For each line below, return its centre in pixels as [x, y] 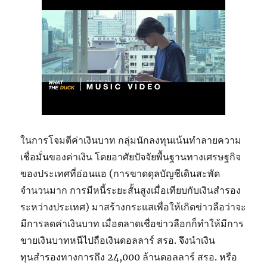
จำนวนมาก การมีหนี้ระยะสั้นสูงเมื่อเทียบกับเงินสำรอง [131, 190]
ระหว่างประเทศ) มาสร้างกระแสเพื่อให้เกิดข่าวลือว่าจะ [133, 207]
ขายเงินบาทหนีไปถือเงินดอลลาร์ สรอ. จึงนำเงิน [118, 240]
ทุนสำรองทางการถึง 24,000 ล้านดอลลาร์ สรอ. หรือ [129, 257]
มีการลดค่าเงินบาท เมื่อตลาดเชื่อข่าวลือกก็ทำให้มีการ [132, 223]
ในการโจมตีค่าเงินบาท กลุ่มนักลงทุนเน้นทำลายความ [131, 140]
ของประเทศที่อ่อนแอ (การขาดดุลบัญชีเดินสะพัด [120, 173]
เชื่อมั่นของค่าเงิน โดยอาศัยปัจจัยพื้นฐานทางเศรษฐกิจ [131, 157]
